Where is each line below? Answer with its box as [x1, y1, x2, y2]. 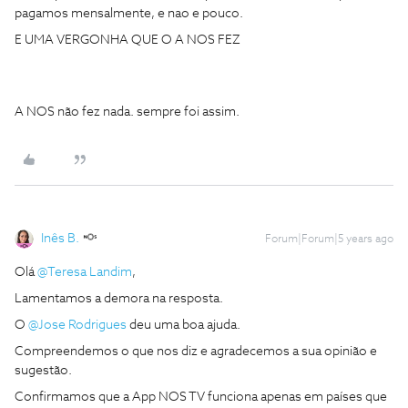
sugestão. [15, 364, 72, 377]
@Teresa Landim [37, 266, 132, 279]
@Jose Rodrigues [28, 319, 127, 331]
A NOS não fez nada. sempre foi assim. [15, 106, 242, 118]
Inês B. [41, 232, 79, 245]
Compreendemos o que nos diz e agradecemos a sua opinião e [15, 345, 377, 358]
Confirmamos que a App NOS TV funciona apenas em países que [15, 391, 387, 403]
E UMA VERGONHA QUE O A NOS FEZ [15, 34, 240, 46]
